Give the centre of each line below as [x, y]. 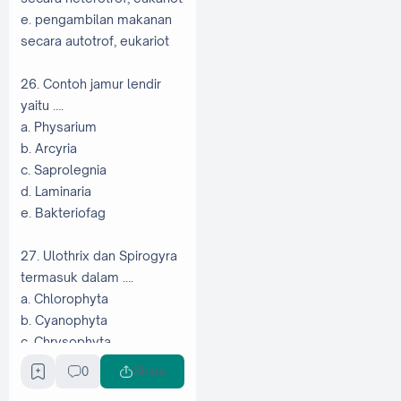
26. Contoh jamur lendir [91, 83]
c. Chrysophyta [66, 341]
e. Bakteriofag [63, 212]
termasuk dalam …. [77, 277]
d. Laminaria [56, 191]
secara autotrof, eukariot [95, 40]
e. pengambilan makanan [96, 19]
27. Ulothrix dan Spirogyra [99, 255]
